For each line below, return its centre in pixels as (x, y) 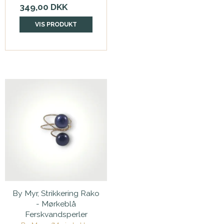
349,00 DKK (43, 7)
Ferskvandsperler (56, 214)
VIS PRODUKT (56, 24)
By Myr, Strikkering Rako (56, 193)
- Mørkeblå (56, 204)
